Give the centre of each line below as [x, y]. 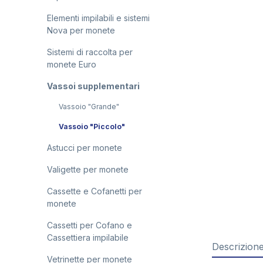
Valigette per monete [88, 169]
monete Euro [72, 64]
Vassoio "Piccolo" [92, 127]
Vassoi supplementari [93, 86]
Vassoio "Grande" [89, 107]
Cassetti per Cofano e [90, 225]
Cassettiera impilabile [88, 237]
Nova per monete [81, 30]
